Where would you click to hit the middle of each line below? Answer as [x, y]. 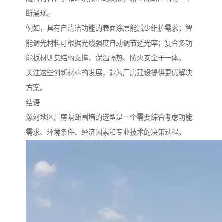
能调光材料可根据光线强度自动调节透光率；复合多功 [109, 43]
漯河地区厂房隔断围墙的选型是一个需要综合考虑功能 [109, 117]
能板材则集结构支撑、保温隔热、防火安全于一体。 [106, 58]
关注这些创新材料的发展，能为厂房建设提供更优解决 [109, 73]
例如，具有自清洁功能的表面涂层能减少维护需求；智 [109, 28]
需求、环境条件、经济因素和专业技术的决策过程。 [106, 132]
